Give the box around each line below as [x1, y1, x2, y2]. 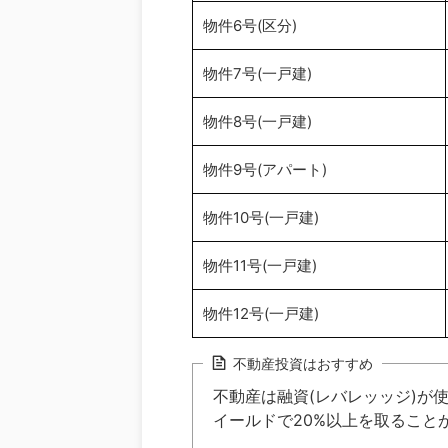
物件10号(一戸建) [203, 207, 319, 227]
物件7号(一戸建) [203, 63, 312, 83]
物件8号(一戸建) [203, 111, 312, 131]
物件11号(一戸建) [203, 255, 317, 275]
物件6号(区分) [203, 15, 297, 35]
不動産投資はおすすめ [233, 354, 373, 372]
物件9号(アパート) [203, 159, 327, 179]
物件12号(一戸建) [203, 303, 319, 323]
